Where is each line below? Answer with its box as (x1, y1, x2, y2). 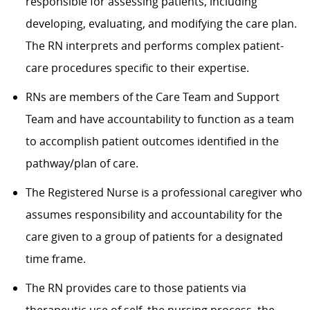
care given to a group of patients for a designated (25, 228, 283, 244)
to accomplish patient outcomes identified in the (25, 133, 279, 149)
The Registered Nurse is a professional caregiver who (25, 184, 302, 200)
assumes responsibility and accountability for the (25, 206, 282, 222)
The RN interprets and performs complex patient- (25, 37, 284, 53)
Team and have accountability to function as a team (25, 111, 294, 127)
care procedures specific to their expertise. (25, 60, 249, 75)
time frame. (25, 250, 86, 266)
